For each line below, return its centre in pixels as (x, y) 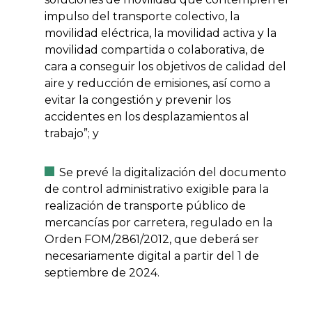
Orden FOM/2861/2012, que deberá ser (152, 239)
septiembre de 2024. (102, 273)
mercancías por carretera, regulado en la (158, 223)
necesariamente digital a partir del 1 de (152, 256)
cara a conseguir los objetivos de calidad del (165, 67)
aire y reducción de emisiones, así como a (157, 83)
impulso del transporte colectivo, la (142, 16)
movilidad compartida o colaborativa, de (155, 50)
